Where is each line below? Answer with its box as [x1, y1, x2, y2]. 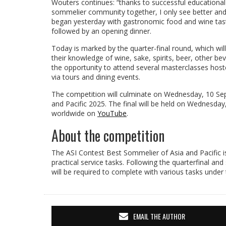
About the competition [51, 125, 164, 146]
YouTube [97, 108, 127, 119]
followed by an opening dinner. [51, 26, 151, 36]
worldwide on [51, 108, 97, 119]
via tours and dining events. [51, 72, 140, 82]
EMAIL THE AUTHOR [133, 211, 185, 222]
